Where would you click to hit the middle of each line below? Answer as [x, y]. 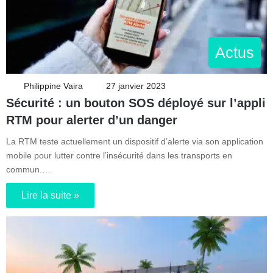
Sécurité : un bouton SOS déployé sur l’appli [136, 103]
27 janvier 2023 [136, 86]
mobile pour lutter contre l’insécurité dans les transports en [119, 156]
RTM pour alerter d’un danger [92, 120]
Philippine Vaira [53, 86]
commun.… [28, 170]
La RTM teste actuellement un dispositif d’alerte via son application [135, 142]
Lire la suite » [50, 196]
